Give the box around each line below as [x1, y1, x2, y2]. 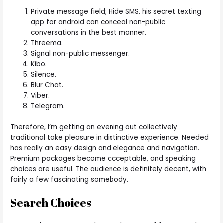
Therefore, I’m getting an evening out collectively [10, 122, 178, 132]
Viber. [31, 90, 50, 100]
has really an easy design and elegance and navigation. [10, 143, 200, 153]
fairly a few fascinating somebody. [10, 174, 129, 184]
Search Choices [10, 195, 92, 210]
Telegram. [31, 101, 65, 111]
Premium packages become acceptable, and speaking [10, 153, 196, 163]
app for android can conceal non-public [31, 17, 166, 27]
